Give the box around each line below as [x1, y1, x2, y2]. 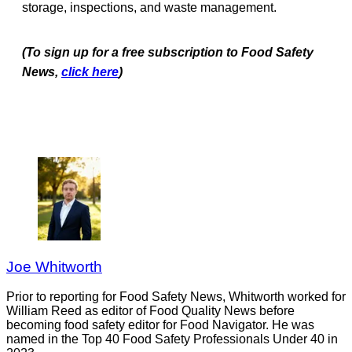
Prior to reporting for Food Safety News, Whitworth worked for [6, 290, 346, 304]
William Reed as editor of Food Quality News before [6, 304, 295, 318]
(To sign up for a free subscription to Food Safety [22, 45, 313, 59]
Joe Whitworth [6, 258, 102, 275]
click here [61, 64, 119, 79]
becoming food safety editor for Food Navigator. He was [6, 318, 314, 332]
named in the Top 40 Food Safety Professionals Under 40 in [6, 332, 338, 346]
